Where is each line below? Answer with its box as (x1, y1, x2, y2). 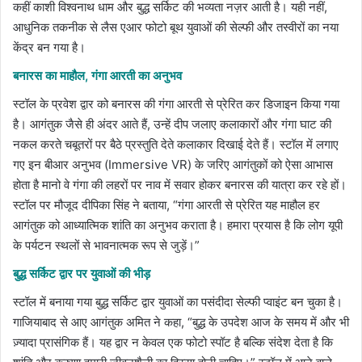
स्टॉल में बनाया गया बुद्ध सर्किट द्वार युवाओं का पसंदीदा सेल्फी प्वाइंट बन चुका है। (13, 294, 343, 310)
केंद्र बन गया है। (13, 40, 86, 56)
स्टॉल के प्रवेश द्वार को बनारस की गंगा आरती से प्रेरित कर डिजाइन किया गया (13, 96, 339, 112)
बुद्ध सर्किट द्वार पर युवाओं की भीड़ (13, 266, 150, 282)
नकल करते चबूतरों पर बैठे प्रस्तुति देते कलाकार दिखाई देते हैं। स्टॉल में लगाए (13, 137, 339, 153)
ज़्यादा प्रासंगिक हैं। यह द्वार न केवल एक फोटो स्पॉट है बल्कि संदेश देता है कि (13, 335, 333, 351)
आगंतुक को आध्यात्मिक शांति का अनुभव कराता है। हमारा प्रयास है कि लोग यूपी (13, 217, 343, 234)
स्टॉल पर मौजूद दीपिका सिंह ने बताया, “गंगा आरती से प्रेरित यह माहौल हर (13, 197, 320, 213)
